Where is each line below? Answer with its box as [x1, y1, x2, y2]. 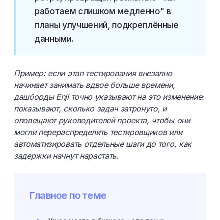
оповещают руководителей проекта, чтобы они [14, 115, 190, 125]
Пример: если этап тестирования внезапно [14, 68, 172, 78]
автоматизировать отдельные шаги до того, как [14, 139, 192, 149]
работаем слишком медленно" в [34, 6, 171, 16]
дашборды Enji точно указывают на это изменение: [14, 92, 204, 102]
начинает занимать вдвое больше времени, [14, 80, 175, 90]
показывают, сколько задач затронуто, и [14, 104, 166, 113]
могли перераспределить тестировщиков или [14, 127, 182, 137]
